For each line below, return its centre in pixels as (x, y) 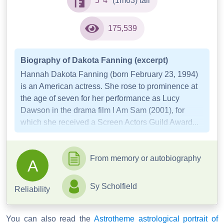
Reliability (32, 189)
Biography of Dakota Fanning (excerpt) (94, 60)
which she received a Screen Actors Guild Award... (109, 122)
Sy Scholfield (113, 186)
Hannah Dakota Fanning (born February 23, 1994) (109, 74)
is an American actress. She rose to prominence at (109, 86)
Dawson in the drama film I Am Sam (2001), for (102, 110)
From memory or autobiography (145, 158)
